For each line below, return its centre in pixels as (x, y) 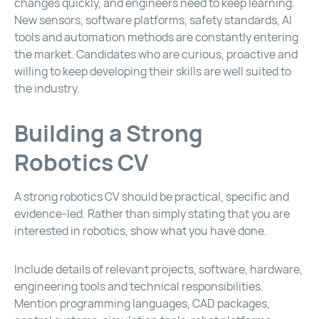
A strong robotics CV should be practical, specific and (152, 197)
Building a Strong (109, 134)
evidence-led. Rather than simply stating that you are (152, 214)
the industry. (47, 89)
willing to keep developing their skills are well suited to (153, 72)
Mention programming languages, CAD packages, (142, 304)
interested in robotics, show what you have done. (141, 231)
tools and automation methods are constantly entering (156, 38)
